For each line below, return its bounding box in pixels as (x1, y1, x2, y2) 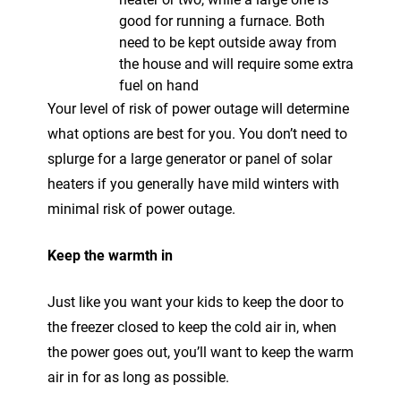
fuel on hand (119, 76, 199, 94)
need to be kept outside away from (119, 33, 337, 51)
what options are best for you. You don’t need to (47, 124, 347, 142)
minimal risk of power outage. (47, 200, 235, 218)
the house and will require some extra (119, 55, 354, 73)
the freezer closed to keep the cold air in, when (47, 318, 337, 336)
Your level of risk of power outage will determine (47, 99, 349, 117)
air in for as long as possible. (47, 368, 229, 386)
